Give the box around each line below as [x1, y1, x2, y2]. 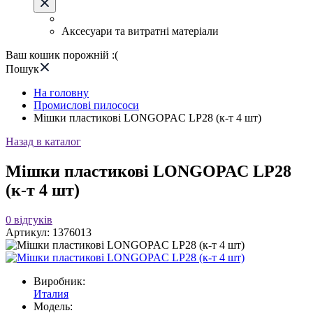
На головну [34, 87, 89, 99]
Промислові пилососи [34, 99, 139, 111]
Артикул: [6, 226, 52, 238]
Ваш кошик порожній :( [6, 49, 118, 61]
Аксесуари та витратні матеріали [61, 25, 219, 37]
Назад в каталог [6, 136, 81, 147]
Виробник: [34, 275, 85, 287]
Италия [34, 287, 68, 300]
